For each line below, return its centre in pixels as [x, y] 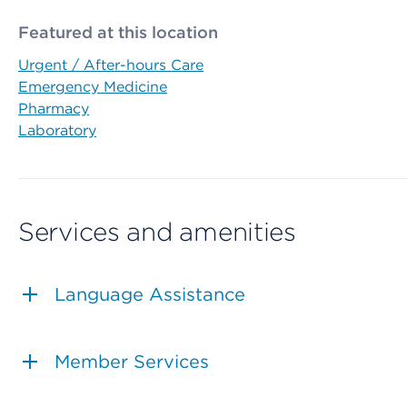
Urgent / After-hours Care [111, 65]
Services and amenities [157, 232]
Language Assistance [150, 295]
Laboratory [57, 131]
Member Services [132, 362]
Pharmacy [54, 109]
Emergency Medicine [93, 87]
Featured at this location [118, 33]
